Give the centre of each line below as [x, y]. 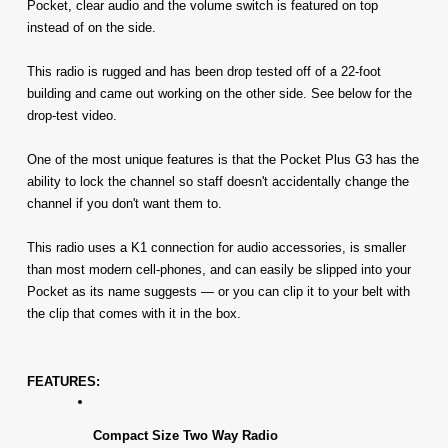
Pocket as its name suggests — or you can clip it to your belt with [218, 291]
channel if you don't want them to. [124, 203]
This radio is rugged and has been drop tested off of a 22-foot [204, 71]
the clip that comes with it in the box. [136, 313]
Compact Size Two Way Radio [186, 435]
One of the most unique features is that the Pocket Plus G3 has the [223, 159]
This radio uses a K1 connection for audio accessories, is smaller [216, 247]
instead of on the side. [91, 27]
